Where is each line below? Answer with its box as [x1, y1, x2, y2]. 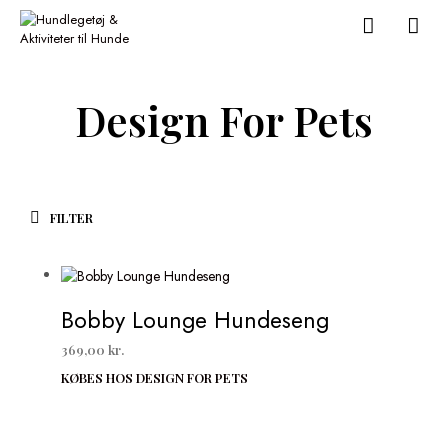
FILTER [47, 208, 93, 226]
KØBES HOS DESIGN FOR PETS [60, 369, 248, 387]
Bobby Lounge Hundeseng [60, 303, 329, 338]
